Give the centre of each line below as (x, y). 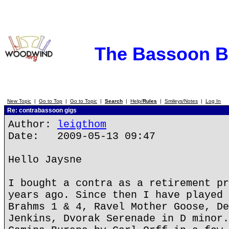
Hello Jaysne (45, 160)
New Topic (19, 101)
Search (114, 101)
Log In (213, 101)
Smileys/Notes (181, 101)
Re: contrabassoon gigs (41, 110)
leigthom (82, 124)
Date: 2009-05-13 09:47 (82, 136)
